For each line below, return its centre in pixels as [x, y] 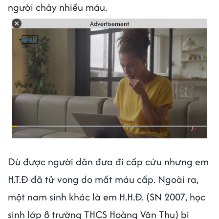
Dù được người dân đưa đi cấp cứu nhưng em [108, 162]
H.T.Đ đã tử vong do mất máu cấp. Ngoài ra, [103, 179]
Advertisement [109, 23]
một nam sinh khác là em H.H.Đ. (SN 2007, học [107, 197]
